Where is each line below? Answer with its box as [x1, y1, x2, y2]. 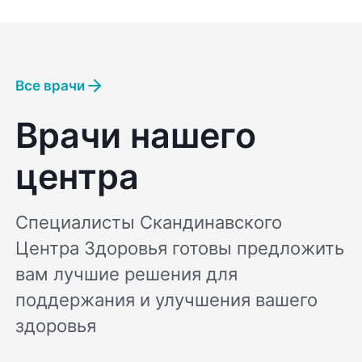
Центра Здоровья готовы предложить [15, 237, 345, 259]
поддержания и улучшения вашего [15, 288, 318, 310]
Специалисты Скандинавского [15, 211, 283, 233]
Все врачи [15, 78, 86, 95]
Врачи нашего [15, 114, 257, 157]
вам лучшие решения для [15, 263, 238, 284]
